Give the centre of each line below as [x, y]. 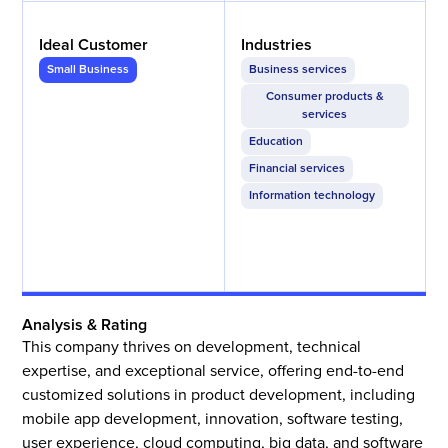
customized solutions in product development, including [219, 395]
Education [276, 142]
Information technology [312, 196]
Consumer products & [324, 97]
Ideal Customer [94, 45]
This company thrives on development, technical [192, 347]
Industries [276, 45]
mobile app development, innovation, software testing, [213, 419]
